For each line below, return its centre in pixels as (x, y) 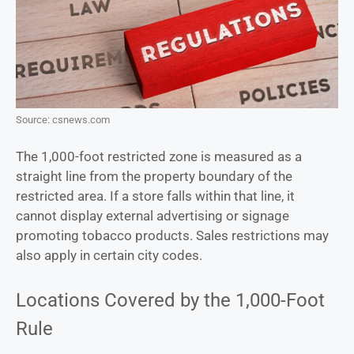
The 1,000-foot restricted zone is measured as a (159, 157)
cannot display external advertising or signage (153, 216)
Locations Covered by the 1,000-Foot (170, 300)
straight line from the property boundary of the (154, 177)
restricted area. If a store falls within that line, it (155, 196)
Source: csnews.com (63, 119)
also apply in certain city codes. (109, 256)
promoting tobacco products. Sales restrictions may (172, 236)
